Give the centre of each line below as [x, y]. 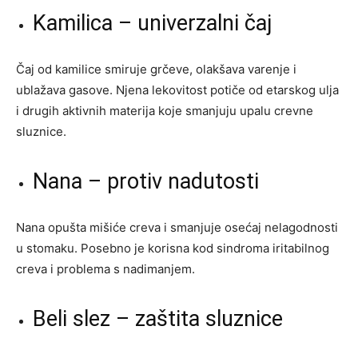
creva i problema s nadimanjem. [105, 268]
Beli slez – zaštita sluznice [158, 318]
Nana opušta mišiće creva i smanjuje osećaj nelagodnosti [177, 227]
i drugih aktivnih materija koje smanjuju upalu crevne [165, 110]
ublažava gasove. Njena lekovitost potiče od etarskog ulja [177, 89]
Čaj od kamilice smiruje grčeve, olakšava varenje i [156, 69]
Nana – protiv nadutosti [146, 181]
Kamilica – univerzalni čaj [152, 23]
